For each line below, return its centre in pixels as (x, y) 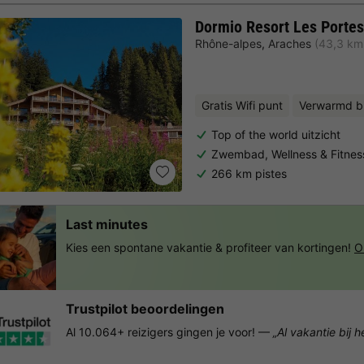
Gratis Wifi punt (242, 105)
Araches (290, 43)
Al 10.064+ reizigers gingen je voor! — (169, 331)
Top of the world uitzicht (276, 134)
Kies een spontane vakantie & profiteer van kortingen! (208, 247)
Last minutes (107, 224)
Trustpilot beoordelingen (145, 308)
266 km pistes (249, 173)
